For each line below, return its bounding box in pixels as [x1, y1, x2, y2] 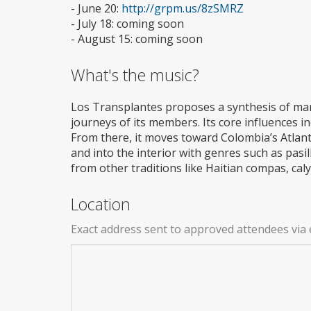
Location [71, 193, 131, 216]
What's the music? [71, 64, 199, 87]
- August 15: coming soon [71, 31, 203, 47]
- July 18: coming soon [71, 16, 184, 32]
